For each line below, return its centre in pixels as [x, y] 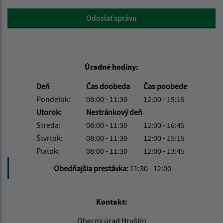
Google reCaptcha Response [54, 14]
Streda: [48, 125]
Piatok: [48, 151]
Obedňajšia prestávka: [92, 168]
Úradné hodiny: [111, 67]
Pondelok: [53, 99]
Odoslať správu [111, 18]
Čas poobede [165, 86]
